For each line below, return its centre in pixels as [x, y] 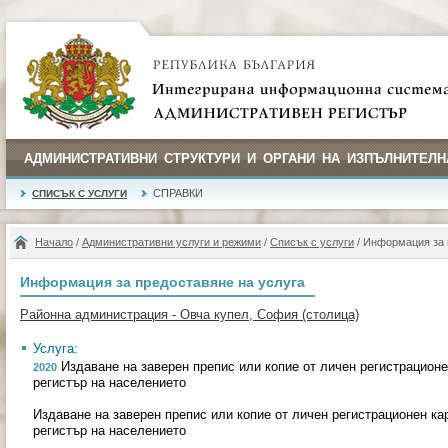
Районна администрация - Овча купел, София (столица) [189, 314]
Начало [54, 242]
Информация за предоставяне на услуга [162, 282]
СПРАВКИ [178, 193]
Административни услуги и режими [171, 242]
